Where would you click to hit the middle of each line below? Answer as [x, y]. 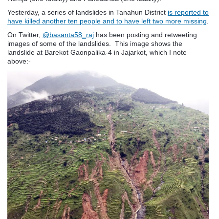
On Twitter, [25, 34]
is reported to [188, 12]
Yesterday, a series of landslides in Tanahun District [88, 12]
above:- [19, 61]
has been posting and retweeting [145, 34]
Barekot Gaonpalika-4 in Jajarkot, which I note [116, 52]
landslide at [26, 52]
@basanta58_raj [68, 34]
